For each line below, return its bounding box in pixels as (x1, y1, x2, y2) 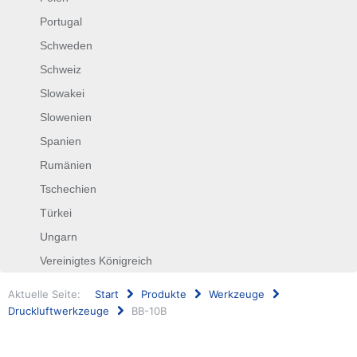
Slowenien (40, 111, 92, 124)
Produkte (141, 288, 186, 300)
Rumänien (40, 159, 92, 171)
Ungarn (40, 230, 77, 243)
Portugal (40, 15, 82, 28)
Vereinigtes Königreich (40, 254, 152, 267)
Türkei (40, 206, 72, 219)
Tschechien (40, 182, 96, 195)
